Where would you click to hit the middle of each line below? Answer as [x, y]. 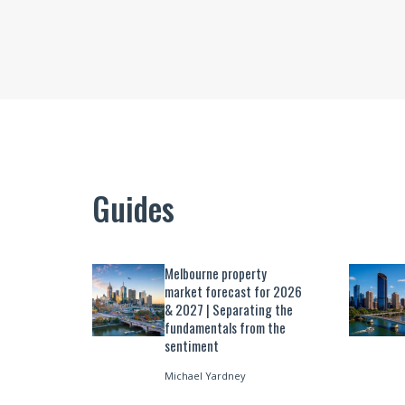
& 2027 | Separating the [229, 309]
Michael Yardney [205, 376]
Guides [133, 207]
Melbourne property [216, 273]
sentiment [192, 345]
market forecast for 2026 [233, 291]
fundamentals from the [225, 327]
